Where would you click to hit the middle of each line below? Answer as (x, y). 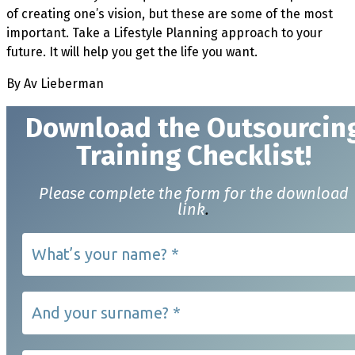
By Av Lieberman (58, 83)
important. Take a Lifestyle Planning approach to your (164, 32)
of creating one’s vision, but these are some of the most (170, 13)
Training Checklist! (193, 155)
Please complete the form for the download (193, 193)
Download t (97, 127)
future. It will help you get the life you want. (132, 52)
